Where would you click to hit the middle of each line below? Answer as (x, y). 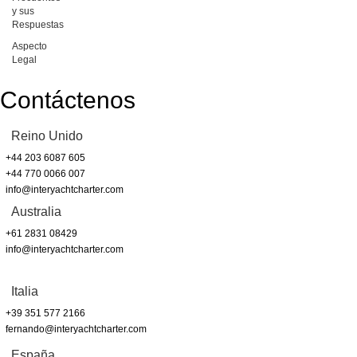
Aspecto (29, 46)
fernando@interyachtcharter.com (76, 329)
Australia (36, 211)
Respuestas (38, 24)
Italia (25, 291)
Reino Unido (47, 135)
